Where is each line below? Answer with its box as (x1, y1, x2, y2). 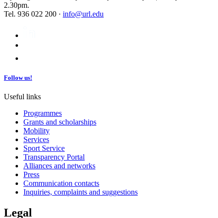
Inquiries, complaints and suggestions (23, 187, 138, 196)
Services (23, 135, 49, 144)
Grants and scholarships (23, 117, 96, 126)
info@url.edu (63, 10, 104, 18)
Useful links (4, 92, 41, 101)
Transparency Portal (23, 152, 85, 161)
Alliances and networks (23, 161, 95, 170)
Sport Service (23, 144, 65, 152)
